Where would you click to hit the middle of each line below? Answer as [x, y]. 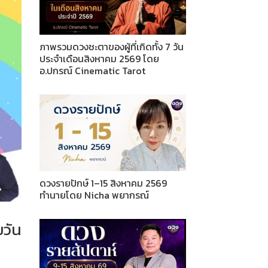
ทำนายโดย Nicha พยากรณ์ [94, 195]
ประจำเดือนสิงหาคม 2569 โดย [99, 59]
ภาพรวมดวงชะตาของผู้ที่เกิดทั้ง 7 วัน [112, 47]
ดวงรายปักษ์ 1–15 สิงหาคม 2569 [103, 183]
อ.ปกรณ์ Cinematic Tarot [92, 71]
